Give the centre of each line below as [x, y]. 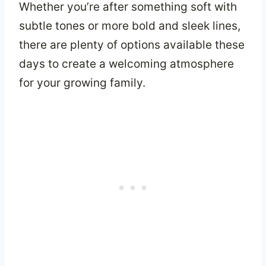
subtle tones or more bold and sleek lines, [130, 26]
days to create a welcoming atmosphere [126, 64]
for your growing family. [82, 83]
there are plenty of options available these [132, 45]
